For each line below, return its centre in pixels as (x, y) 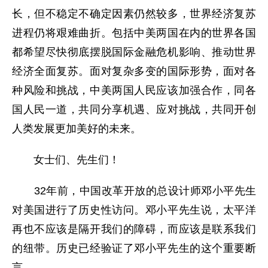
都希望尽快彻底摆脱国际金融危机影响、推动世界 (134, 52)
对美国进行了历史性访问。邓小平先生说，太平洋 (134, 210)
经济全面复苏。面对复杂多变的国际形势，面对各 (134, 71)
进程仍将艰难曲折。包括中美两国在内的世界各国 (134, 33)
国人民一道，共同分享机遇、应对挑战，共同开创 (134, 109)
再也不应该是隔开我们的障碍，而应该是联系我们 (134, 229)
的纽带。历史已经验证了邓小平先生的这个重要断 (134, 248)
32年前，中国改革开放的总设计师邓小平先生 (134, 191)
